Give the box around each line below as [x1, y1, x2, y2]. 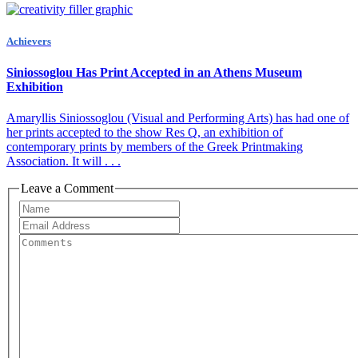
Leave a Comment [21, 181, 113, 196]
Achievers [6, 34, 51, 47]
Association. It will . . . [6, 154, 121, 169]
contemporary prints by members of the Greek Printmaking [6, 140, 303, 154]
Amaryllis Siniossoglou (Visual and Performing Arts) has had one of [6, 111, 349, 125]
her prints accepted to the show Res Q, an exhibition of [6, 125, 283, 140]
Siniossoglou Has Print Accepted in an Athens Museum [6, 65, 302, 79]
